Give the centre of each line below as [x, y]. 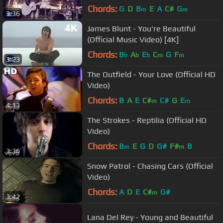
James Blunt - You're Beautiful [141, 28]
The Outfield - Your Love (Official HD [151, 74]
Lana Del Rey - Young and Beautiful [150, 217]
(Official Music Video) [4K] [133, 39]
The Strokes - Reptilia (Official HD [147, 120]
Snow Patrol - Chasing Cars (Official [150, 166]
